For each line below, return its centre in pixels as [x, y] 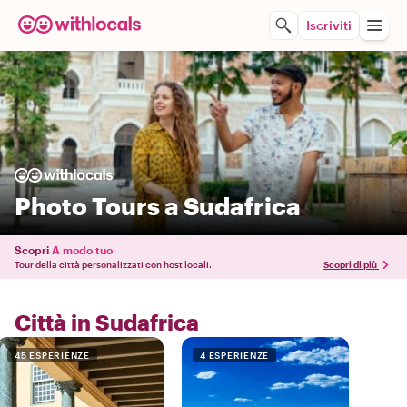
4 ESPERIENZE [234, 355]
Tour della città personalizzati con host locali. [113, 264]
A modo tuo [82, 250]
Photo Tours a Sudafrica [158, 206]
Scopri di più [350, 264]
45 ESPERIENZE [52, 355]
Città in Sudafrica [107, 322]
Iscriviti [329, 25]
